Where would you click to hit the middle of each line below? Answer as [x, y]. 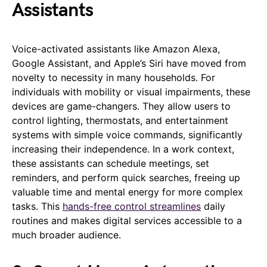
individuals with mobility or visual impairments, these [131, 91]
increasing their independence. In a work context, [123, 149]
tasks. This [37, 206]
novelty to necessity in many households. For [114, 77]
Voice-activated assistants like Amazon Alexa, [116, 49]
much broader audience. [66, 235]
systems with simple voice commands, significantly [127, 134]
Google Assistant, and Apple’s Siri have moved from [129, 63]
